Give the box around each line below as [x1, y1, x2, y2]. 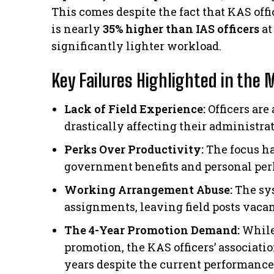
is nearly [51, 21, 103, 37]
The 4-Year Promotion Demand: [64, 223, 240, 238]
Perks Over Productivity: [64, 142, 204, 157]
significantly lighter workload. [51, 39, 221, 54]
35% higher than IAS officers [103, 21, 259, 37]
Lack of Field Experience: [64, 102, 206, 117]
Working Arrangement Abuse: [64, 182, 232, 198]
